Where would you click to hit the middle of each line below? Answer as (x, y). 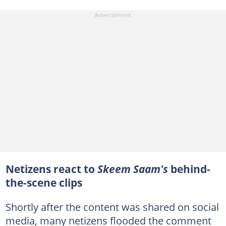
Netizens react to (51, 169)
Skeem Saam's (134, 169)
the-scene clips (44, 183)
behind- (190, 169)
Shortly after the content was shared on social (112, 207)
